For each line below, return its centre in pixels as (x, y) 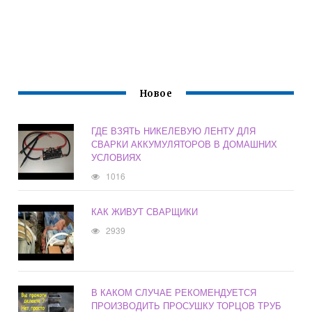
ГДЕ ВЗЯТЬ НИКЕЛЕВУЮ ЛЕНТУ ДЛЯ (174, 131)
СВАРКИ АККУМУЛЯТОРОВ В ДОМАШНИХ (185, 144)
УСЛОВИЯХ (117, 157)
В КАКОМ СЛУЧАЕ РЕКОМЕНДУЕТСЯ (174, 292)
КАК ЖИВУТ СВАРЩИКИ (145, 212)
